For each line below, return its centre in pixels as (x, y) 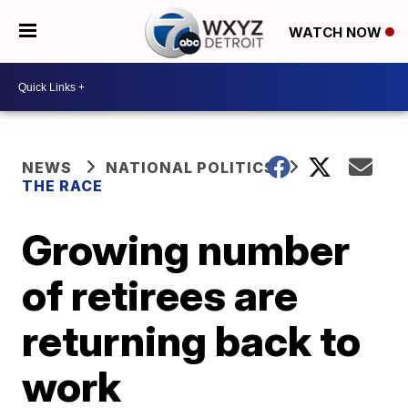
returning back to (192, 341)
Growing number (186, 250)
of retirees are (160, 295)
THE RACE (63, 186)
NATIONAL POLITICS (191, 168)
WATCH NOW (337, 32)
